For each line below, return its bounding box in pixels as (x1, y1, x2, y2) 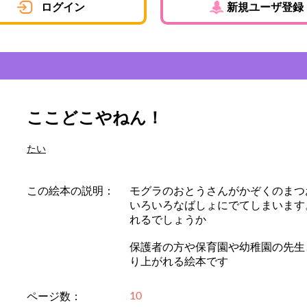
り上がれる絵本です (130, 256, 228, 267)
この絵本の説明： (27, 186, 114, 197)
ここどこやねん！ (27, 110, 163, 127)
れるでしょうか (130, 214, 206, 225)
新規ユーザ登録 (226, 2, 304, 13)
